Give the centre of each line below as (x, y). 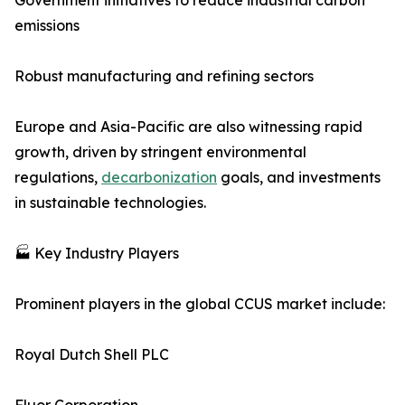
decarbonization (159, 178)
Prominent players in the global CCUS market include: (200, 304)
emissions (47, 26)
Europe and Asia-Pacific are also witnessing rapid (188, 127)
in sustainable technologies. (110, 203)
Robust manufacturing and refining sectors (164, 76)
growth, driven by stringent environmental (160, 152)
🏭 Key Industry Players (97, 254)
